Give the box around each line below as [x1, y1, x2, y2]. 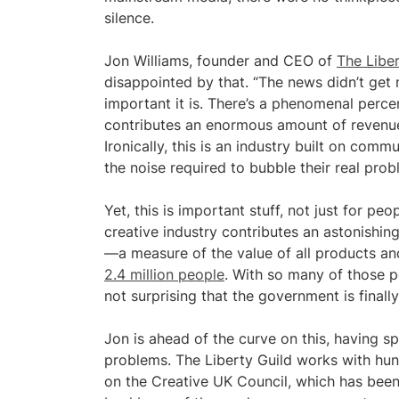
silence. [104, 9, 154, 27]
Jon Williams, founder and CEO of [104, 52, 337, 69]
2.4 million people [104, 265, 224, 283]
